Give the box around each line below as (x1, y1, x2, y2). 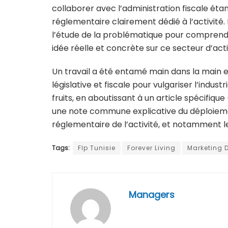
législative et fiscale (52, 78, 130, 91)
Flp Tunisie (78, 143, 116, 152)
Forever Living (127, 143, 176, 152)
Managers (129, 188, 175, 201)
